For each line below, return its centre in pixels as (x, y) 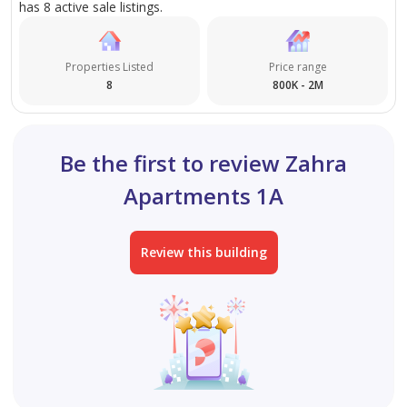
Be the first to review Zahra (203, 163)
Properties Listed (109, 66)
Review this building (203, 252)
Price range (298, 66)
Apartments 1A (203, 195)
